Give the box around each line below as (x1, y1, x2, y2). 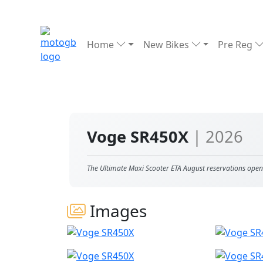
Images (86, 200, 147, 222)
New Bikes (143, 38, 191, 51)
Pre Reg (218, 38, 255, 51)
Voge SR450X (87, 126, 193, 147)
